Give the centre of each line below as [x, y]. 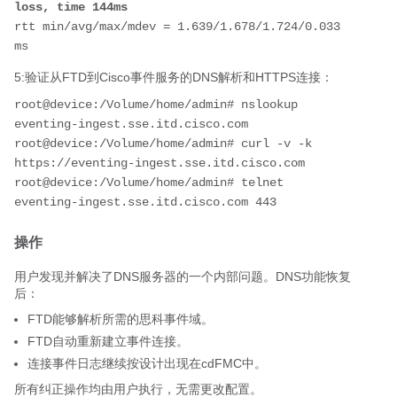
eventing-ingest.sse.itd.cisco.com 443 [145, 202]
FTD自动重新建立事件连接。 [108, 341]
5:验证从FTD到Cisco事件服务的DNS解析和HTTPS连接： [174, 77]
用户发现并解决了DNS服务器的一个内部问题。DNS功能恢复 [183, 276]
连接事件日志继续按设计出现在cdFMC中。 [147, 363]
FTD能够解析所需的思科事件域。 [121, 319]
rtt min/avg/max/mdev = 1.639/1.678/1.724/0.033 [177, 26]
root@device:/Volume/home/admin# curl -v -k [163, 143]
